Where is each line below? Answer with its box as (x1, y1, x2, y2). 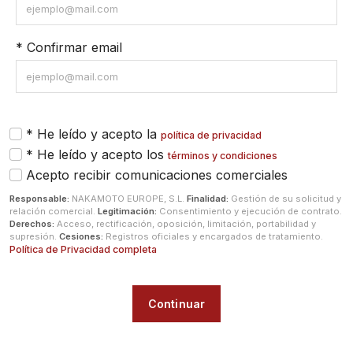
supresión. (9, 231, 59, 242)
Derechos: (9, 218, 54, 229)
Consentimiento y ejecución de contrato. (157, 206, 342, 217)
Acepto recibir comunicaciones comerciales (26, 167, 288, 183)
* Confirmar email (16, 39, 122, 55)
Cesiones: (59, 231, 103, 242)
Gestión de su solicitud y (229, 193, 341, 204)
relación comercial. (9, 206, 98, 217)
